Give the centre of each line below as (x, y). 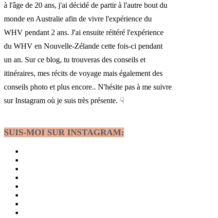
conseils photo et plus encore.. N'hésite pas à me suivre (88, 87)
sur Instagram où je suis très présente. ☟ (64, 101)
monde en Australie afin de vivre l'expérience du (78, 19)
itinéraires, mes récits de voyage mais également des (83, 73)
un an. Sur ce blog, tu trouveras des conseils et (75, 60)
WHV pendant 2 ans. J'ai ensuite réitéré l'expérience (84, 33)
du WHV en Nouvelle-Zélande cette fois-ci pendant (83, 46)
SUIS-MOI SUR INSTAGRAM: (64, 133)
